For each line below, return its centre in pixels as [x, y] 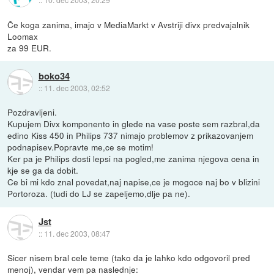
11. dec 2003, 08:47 [77, 233]
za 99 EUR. [30, 48]
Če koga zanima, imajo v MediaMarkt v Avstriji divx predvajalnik [129, 25]
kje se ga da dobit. [43, 170]
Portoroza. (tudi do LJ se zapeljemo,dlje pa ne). [99, 194]
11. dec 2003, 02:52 [77, 87]
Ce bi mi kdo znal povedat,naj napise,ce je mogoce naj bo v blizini [134, 182]
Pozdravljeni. [32, 112]
